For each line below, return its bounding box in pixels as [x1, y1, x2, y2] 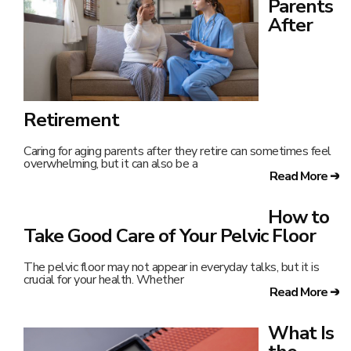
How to [268, 204, 329, 230]
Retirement [24, 107, 119, 132]
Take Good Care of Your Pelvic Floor [24, 223, 316, 248]
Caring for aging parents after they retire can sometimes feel [24, 142, 331, 160]
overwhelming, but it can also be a [24, 154, 197, 172]
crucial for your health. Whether [24, 270, 183, 288]
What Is [268, 320, 334, 346]
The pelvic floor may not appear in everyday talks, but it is [24, 258, 319, 276]
